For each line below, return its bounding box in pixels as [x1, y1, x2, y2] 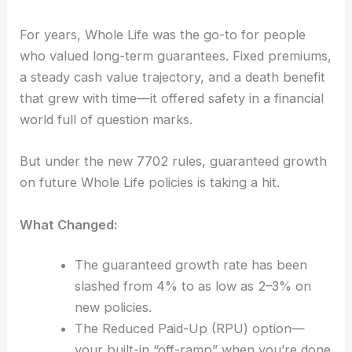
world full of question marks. [20, 112, 193, 128]
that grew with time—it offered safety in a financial [20, 90, 324, 107]
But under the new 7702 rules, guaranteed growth [20, 153, 328, 170]
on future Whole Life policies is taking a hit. [20, 174, 280, 191]
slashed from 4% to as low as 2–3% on [74, 278, 311, 295]
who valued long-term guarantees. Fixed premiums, [20, 48, 332, 64]
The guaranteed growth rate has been [74, 257, 307, 273]
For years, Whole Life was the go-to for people [20, 27, 306, 43]
